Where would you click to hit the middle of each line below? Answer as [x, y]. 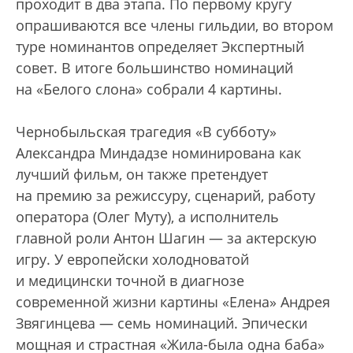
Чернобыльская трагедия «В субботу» [146, 132]
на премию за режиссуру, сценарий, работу [165, 195]
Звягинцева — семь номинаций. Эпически [162, 323]
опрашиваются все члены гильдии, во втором [175, 25]
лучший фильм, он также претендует [142, 174]
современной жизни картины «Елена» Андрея [173, 302]
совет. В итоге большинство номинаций [154, 68]
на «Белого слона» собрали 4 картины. [149, 89]
